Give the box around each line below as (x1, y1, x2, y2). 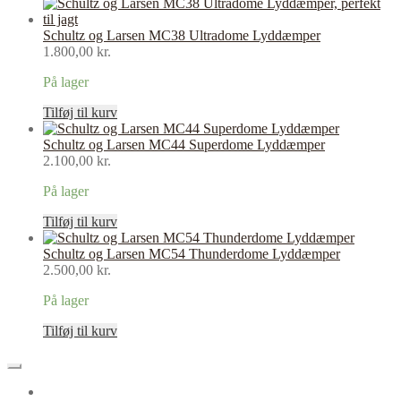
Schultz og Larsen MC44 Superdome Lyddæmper (43, 137, 325, 153)
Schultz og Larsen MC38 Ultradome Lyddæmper (43, 28, 320, 44)
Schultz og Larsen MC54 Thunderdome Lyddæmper (43, 246, 340, 262)
